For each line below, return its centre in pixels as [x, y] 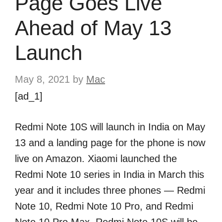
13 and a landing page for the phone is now [110, 143]
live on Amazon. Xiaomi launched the [96, 159]
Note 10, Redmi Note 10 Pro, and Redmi [104, 206]
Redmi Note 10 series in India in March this [110, 174]
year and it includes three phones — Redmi [110, 190]
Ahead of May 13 [93, 28]
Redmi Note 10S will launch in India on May [110, 127]
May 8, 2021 [42, 79]
